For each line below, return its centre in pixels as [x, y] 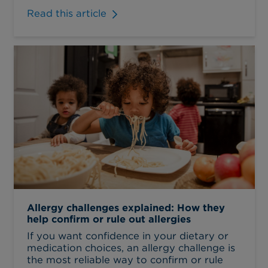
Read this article [67, 13]
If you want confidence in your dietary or [128, 235]
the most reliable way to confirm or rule [125, 259]
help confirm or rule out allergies [109, 219]
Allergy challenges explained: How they [126, 208]
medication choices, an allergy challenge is [131, 247]
